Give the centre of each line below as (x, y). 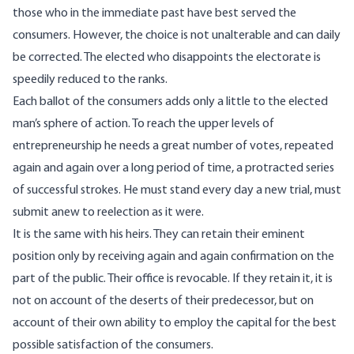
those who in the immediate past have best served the (154, 14)
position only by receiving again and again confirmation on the (173, 257)
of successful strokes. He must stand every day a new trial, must (177, 191)
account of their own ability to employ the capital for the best (175, 324)
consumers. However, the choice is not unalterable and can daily (177, 36)
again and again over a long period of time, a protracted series (173, 169)
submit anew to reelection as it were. (108, 213)
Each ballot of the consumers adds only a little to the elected (170, 102)
